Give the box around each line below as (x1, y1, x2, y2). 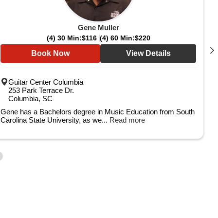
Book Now (31, 49, 70, 57)
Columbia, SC (8, 94, 53, 103)
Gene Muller (77, 23, 119, 32)
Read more (109, 116, 145, 124)
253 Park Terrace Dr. (8, 86, 74, 94)
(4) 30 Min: (46, 34, 82, 42)
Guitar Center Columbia (8, 78, 83, 86)
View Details (126, 49, 171, 57)
